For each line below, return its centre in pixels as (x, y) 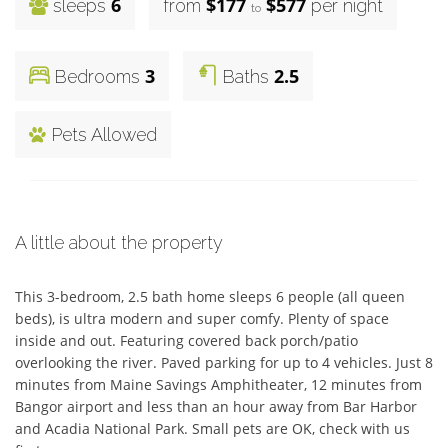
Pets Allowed (101, 135)
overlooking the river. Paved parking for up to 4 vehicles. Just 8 (224, 363)
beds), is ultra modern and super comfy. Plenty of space (202, 319)
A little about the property (119, 243)
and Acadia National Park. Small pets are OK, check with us (212, 429)
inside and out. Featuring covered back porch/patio (186, 341)
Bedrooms (97, 77)
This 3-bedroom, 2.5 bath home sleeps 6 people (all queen (210, 297)
